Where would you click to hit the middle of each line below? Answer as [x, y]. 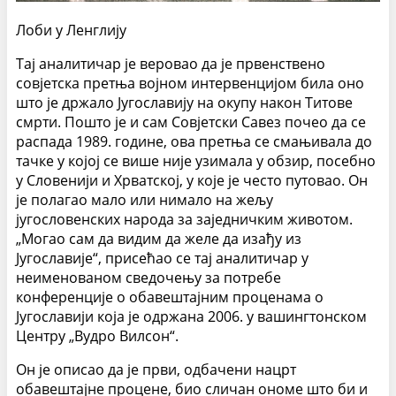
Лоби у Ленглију [71, 30]
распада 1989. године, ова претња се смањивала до [194, 141]
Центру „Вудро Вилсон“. [97, 335]
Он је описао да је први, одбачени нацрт [156, 369]
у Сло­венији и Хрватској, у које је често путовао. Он [192, 180]
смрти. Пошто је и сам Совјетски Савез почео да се [191, 122]
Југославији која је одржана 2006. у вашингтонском [191, 316]
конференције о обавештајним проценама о [170, 297]
